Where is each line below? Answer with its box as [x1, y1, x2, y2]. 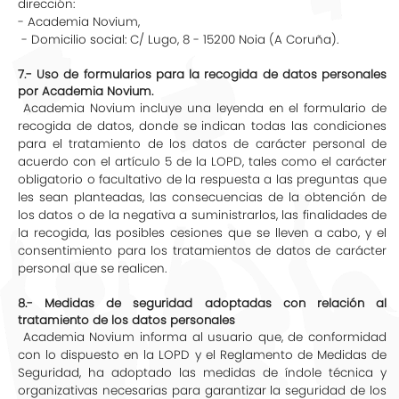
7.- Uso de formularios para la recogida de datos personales [18, 66, 387, 83]
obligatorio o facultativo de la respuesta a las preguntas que [18, 171, 387, 188]
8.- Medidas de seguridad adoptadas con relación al [18, 295, 387, 312]
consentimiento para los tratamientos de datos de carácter [18, 242, 387, 259]
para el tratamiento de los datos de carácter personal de [18, 135, 387, 152]
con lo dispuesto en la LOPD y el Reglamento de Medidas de [18, 346, 387, 363]
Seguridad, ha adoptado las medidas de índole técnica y [18, 364, 387, 381]
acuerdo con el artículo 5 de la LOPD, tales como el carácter [18, 153, 387, 170]
